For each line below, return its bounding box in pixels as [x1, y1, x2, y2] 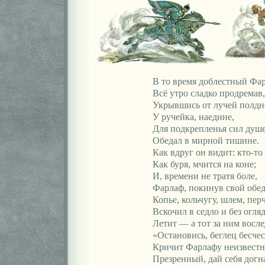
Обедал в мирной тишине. [152, 135, 259, 146]
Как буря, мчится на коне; [152, 159, 256, 169]
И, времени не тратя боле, [152, 171, 257, 181]
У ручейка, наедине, [152, 112, 234, 122]
